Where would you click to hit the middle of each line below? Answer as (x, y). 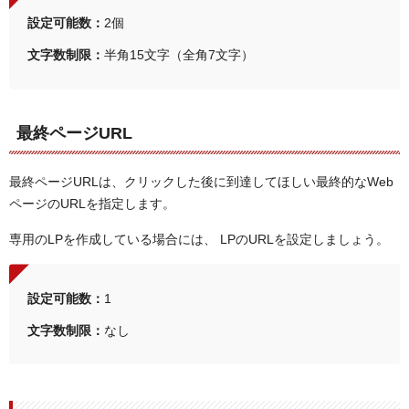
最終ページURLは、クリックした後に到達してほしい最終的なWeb (201, 181)
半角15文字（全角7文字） (178, 55)
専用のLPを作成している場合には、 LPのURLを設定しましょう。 (199, 240)
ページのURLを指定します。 (92, 203)
